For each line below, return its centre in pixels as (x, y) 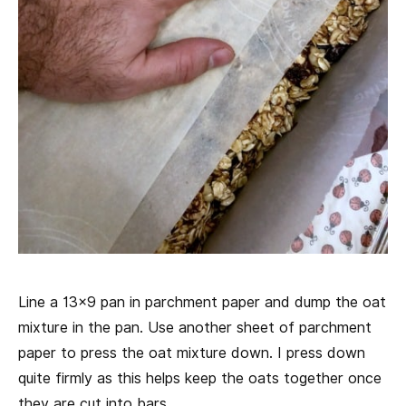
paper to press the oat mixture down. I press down (192, 353)
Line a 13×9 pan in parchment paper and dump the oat (202, 303)
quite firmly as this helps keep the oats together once (200, 379)
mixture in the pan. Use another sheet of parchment (195, 328)
